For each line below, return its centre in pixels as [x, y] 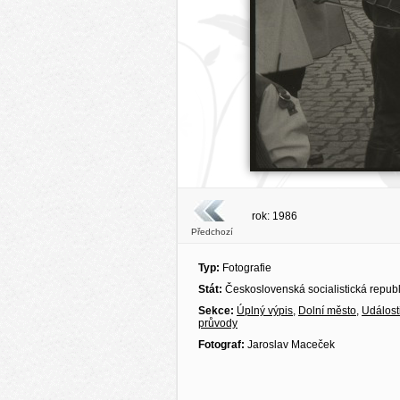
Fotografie [246, 268]
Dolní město [327, 311]
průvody [218, 323]
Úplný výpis [265, 311]
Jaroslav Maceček [290, 345]
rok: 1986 [275, 216]
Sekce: [217, 311]
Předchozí [212, 232]
